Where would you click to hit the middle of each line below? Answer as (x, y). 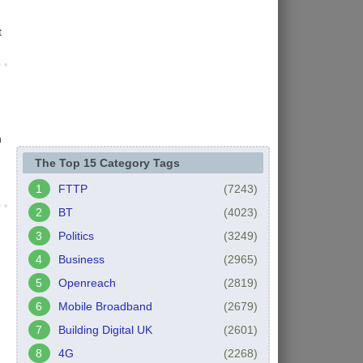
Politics (76, 235)
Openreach (87, 282)
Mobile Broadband (105, 306)
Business (81, 259)
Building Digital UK (105, 329)
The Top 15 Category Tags (107, 162)
